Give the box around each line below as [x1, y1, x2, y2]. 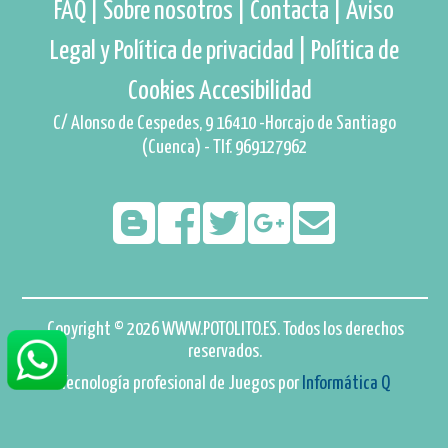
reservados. [188, 341, 263, 361]
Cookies [128, 77, 195, 105]
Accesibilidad [199, 77, 312, 105]
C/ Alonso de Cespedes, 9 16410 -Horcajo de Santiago [52, 113, 396, 133]
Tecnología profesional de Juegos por [60, 373, 303, 393]
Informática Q [302, 373, 391, 393]
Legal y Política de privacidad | [49, 37, 311, 65]
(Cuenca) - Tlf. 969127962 [141, 137, 307, 157]
